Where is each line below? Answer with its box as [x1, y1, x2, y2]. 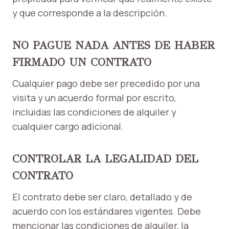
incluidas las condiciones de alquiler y [12, 106, 176, 119]
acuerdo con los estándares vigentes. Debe [12, 205, 201, 218]
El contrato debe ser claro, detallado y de [12, 191, 192, 203]
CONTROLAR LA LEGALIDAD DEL [12, 152, 198, 166]
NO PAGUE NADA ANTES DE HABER [12, 38, 215, 53]
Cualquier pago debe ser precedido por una [12, 77, 200, 90]
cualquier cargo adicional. [12, 120, 124, 133]
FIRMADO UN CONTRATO [12, 55, 151, 70]
